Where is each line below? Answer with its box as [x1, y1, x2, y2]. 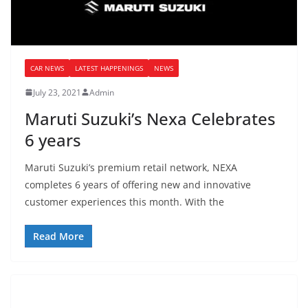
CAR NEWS [30, 63, 64, 73]
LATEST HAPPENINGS [75, 63, 143, 73]
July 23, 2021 [33, 86, 81, 98]
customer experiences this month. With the [25, 195, 224, 208]
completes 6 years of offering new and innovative [25, 177, 251, 191]
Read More [33, 229, 84, 243]
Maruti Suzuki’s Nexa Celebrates [25, 107, 276, 130]
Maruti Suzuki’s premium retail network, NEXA [25, 160, 237, 174]
